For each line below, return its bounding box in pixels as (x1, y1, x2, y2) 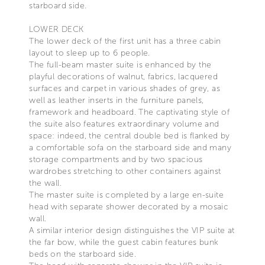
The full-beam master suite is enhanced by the (29, 59, 212, 70)
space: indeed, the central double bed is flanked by (29, 130, 230, 141)
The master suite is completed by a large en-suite (29, 189, 224, 200)
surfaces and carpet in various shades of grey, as (29, 83, 220, 93)
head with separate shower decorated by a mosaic (29, 201, 229, 212)
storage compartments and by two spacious (29, 154, 203, 164)
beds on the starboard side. (29, 248, 137, 259)
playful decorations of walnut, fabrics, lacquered (29, 71, 218, 82)
